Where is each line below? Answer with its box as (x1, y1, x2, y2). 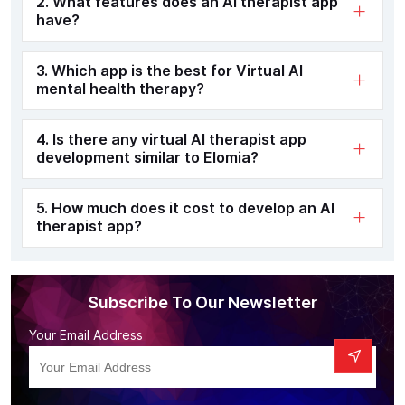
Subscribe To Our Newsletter (88, 292, 317, 312)
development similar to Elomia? (36, 148, 259, 166)
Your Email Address (29, 327, 143, 343)
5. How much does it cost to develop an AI (36, 199, 334, 217)
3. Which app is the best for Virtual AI (36, 61, 303, 80)
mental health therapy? (36, 80, 204, 98)
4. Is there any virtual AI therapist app (36, 130, 306, 148)
